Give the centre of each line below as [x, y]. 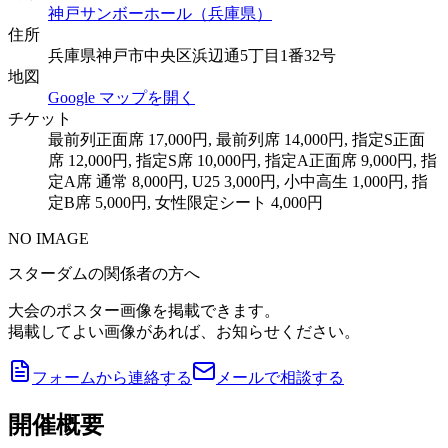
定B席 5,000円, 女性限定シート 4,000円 [185, 202]
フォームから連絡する [112, 377]
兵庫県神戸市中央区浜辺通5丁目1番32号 [192, 55]
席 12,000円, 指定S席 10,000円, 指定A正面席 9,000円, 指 [242, 160]
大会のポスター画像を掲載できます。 [144, 310]
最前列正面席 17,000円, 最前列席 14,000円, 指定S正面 [236, 139]
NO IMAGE [48, 238]
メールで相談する [280, 377]
